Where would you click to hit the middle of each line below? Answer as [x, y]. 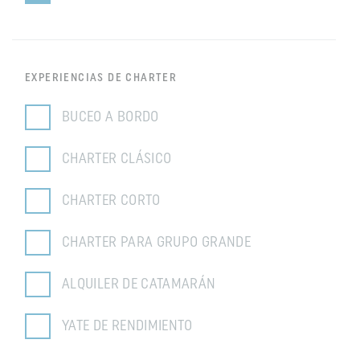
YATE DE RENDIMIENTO [127, 326]
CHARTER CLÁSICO [117, 159]
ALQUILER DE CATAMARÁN [139, 284]
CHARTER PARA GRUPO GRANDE [156, 243]
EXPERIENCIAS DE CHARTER [101, 78]
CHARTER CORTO [111, 201]
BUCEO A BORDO [110, 117]
